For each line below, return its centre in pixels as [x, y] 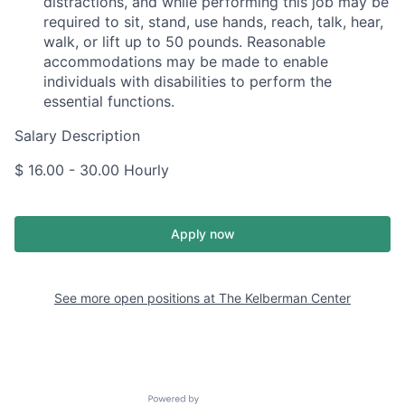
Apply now [202, 234]
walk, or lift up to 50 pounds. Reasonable [184, 42]
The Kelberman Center [285, 298]
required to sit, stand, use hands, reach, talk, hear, [213, 22]
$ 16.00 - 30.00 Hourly [92, 170]
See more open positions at [137, 298]
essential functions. [109, 101]
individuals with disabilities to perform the [188, 81]
